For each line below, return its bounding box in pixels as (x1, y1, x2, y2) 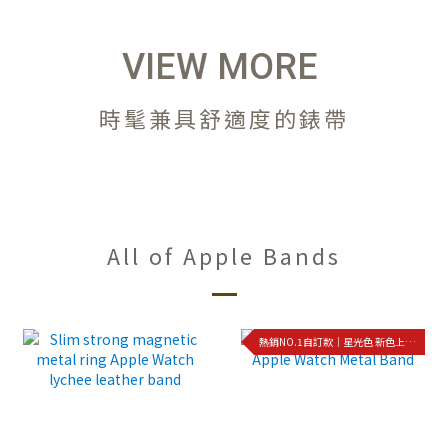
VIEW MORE (122, 45, 319, 88)
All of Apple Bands (107, 238, 341, 271)
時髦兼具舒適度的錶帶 (99, 101, 349, 134)
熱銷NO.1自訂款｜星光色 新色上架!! (404, 334, 416, 350)
